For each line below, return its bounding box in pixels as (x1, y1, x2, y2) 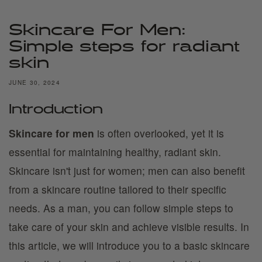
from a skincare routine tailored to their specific (9, 182, 226, 196)
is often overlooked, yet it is (94, 126, 224, 140)
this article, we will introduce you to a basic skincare (9, 238, 250, 253)
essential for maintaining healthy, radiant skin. (9, 144, 221, 159)
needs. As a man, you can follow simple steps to (9, 201, 233, 215)
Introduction (9, 104, 103, 116)
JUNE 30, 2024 (9, 78, 60, 87)
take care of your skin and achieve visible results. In (9, 219, 249, 234)
